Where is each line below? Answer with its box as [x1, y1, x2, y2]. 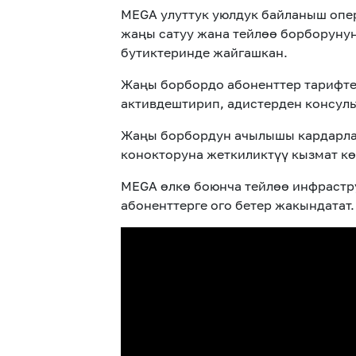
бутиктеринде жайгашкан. [121, 44, 288, 60]
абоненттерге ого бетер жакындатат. [121, 197, 354, 213]
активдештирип [121, 95, 220, 111]
